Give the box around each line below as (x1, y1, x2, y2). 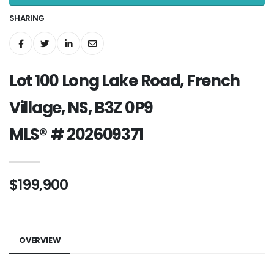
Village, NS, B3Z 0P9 (9, 96, 153, 119)
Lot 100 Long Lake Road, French (9, 69, 240, 92)
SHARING (9, 12, 45, 24)
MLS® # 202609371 (9, 123, 144, 146)
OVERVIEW (19, 234, 61, 246)
